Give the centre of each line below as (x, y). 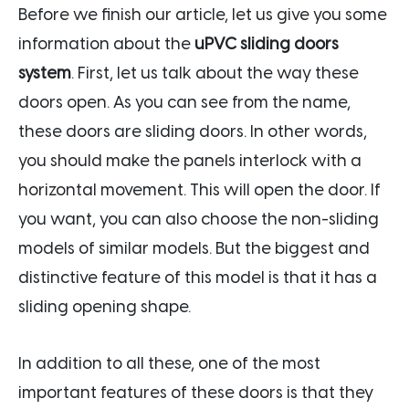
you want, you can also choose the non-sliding (199, 219)
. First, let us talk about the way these (215, 73)
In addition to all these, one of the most (169, 363)
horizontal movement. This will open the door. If (199, 189)
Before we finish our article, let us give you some (203, 14)
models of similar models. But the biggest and (194, 248)
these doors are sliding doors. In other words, (193, 131)
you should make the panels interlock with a (190, 160)
